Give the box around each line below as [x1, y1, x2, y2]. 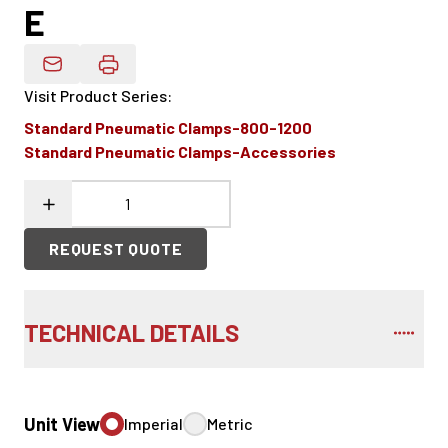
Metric [207, 414, 253, 433]
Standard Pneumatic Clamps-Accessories [24, 142, 336, 161]
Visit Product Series [24, 86, 167, 105]
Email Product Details [50, 64, 210, 84]
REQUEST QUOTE [49, 239, 183, 258]
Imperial [124, 414, 183, 433]
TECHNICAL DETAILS [24, 318, 239, 347]
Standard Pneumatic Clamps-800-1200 [24, 118, 312, 137]
